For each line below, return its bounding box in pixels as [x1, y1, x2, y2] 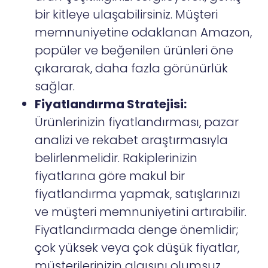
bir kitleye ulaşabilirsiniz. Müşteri [35, 6, 218, 23]
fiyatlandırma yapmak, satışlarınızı [35, 185, 241, 203]
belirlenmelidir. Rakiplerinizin [35, 150, 198, 167]
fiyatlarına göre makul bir [35, 167, 185, 185]
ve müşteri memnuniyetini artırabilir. [35, 203, 247, 221]
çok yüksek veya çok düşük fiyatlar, [35, 239, 240, 257]
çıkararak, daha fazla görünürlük [35, 60, 229, 77]
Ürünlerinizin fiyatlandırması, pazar [35, 114, 239, 131]
